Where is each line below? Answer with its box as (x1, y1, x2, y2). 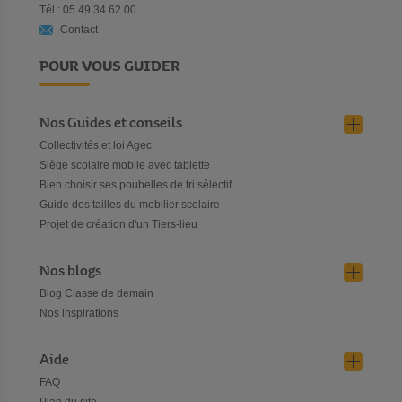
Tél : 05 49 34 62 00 (39, 4, 136, 16)
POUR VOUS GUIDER (39, 57, 180, 75)
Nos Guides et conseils (39, 116, 182, 131)
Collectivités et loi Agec (39, 139, 152, 152)
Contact (60, 23, 98, 36)
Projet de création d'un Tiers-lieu (39, 218, 197, 231)
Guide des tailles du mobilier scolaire (39, 198, 220, 211)
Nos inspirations (39, 307, 118, 319)
